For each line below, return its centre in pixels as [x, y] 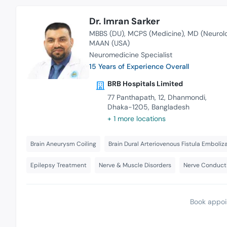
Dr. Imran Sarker [124, 22]
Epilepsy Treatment [59, 165]
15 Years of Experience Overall [139, 67]
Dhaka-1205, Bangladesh [148, 107]
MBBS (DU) [106, 34]
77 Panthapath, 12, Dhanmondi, [157, 97]
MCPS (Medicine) [156, 34]
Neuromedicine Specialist [130, 55]
